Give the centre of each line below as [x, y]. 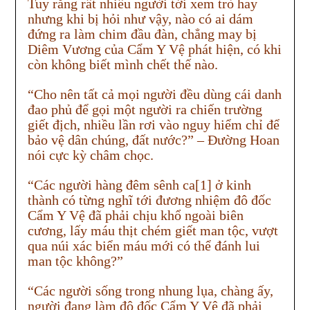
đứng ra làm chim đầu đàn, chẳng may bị [142, 34]
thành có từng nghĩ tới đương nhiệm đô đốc [149, 200]
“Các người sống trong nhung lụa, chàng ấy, [150, 291]
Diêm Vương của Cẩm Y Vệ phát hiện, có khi [154, 49]
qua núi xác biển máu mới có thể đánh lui [144, 246]
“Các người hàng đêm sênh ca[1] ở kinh [139, 185]
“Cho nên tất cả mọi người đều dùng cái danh [154, 94]
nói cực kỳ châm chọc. [90, 155]
